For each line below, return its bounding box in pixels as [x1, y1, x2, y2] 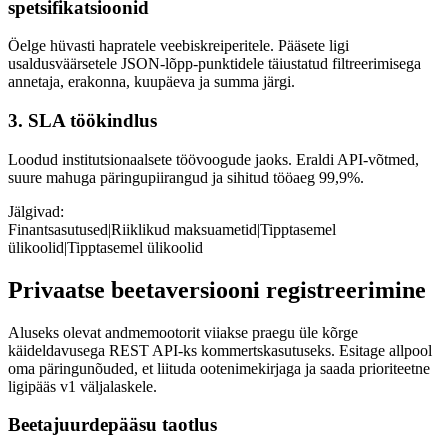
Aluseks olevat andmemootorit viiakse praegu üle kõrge [8, 323, 358, 341]
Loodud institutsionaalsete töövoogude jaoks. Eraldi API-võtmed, [8, 150, 419, 168]
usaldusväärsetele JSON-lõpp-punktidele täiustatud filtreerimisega [8, 55, 421, 73]
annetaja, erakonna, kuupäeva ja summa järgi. [8, 73, 295, 91]
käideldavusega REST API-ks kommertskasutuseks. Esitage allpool [8, 341, 432, 359]
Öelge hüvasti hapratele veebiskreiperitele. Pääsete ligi [8, 37, 349, 55]
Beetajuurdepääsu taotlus [8, 414, 217, 436]
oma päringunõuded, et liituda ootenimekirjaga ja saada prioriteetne [8, 359, 430, 377]
